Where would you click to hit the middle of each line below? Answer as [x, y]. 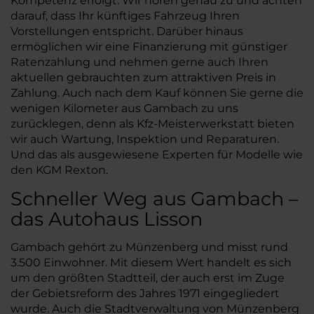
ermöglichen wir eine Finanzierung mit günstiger [149, 46]
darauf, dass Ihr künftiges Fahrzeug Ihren [125, 15]
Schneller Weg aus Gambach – [155, 198]
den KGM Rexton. [59, 170]
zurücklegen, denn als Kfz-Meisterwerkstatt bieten [152, 123]
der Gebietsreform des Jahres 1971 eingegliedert [145, 293]
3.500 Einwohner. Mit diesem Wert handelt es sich [151, 262]
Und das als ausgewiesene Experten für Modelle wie [157, 154]
